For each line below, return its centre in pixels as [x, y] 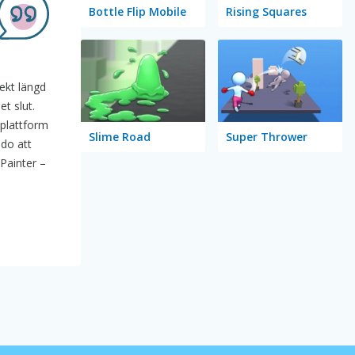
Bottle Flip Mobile [137, 11]
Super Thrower [266, 137]
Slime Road [119, 137]
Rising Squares [266, 11]
